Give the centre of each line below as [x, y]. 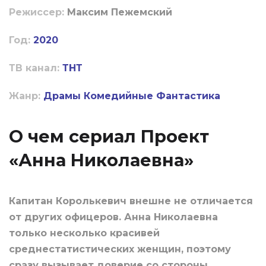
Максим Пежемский [120, 12]
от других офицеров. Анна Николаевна [113, 217]
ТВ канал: [34, 68]
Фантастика [188, 96]
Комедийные [118, 96]
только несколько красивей [84, 233]
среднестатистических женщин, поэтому [120, 249]
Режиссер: [38, 12]
